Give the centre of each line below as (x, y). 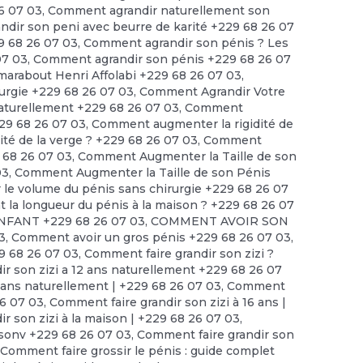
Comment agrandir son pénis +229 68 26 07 (162, 60)
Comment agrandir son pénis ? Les (186, 43)
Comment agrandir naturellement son (159, 11)
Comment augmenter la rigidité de (193, 124)
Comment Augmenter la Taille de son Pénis (143, 173)
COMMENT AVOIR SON (220, 222)
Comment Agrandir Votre (213, 92)
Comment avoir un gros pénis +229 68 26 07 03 (152, 238)
